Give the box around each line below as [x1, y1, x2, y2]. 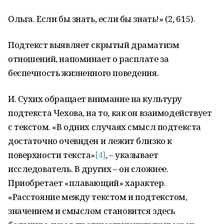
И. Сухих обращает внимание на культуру [8, 93, 182, 104]
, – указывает [105, 149, 158, 160]
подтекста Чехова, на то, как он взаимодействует [8, 107, 212, 118]
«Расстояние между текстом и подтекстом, [8, 191, 187, 202]
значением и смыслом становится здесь [8, 205, 175, 216]
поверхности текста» [8, 149, 95, 160]
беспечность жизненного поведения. [8, 67, 159, 78]
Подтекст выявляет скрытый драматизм [8, 39, 179, 50]
